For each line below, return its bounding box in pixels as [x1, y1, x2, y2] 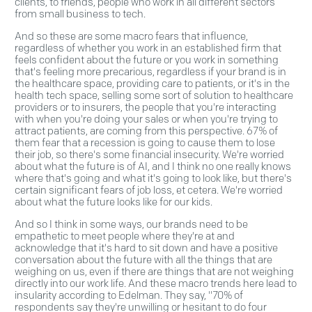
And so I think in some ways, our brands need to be [15, 217, 248, 231]
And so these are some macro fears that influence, [15, 30, 248, 43]
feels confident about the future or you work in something [15, 54, 279, 67]
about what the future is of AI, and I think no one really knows [15, 160, 291, 173]
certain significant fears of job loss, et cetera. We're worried [15, 184, 283, 197]
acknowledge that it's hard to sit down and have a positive [15, 241, 278, 254]
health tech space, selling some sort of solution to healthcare [15, 89, 293, 102]
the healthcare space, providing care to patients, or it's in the [15, 77, 290, 91]
